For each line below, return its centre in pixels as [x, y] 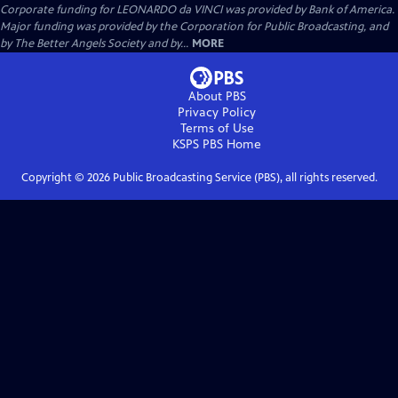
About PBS [217, 96]
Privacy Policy [217, 112]
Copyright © [54, 178]
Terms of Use [217, 128]
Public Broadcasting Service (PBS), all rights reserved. [243, 178]
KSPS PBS [198, 144]
